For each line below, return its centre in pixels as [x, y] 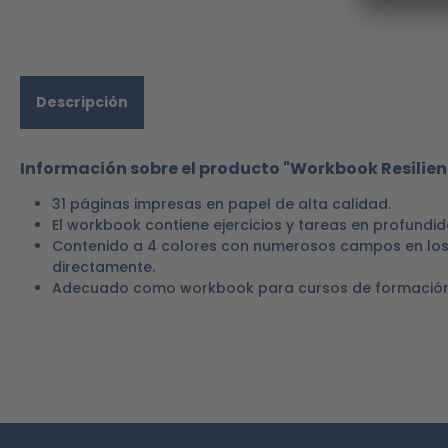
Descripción [82, 102]
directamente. [103, 267]
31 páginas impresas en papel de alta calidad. [221, 204]
